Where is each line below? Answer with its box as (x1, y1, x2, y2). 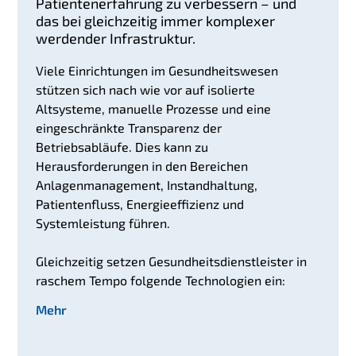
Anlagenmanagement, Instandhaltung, (35, 177, 257, 193)
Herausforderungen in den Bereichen (35, 158, 248, 174)
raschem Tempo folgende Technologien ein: (35, 273, 285, 288)
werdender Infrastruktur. (35, 29, 195, 48)
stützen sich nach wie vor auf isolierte (35, 82, 255, 98)
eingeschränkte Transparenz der (35, 120, 222, 136)
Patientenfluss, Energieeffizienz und (35, 196, 244, 212)
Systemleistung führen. (35, 215, 170, 231)
